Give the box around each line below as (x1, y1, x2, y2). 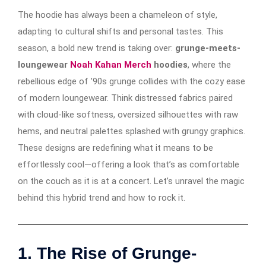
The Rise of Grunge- (37, 243, 197, 262)
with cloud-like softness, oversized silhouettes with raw (18, 109, 238, 120)
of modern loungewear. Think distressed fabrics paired (18, 92, 233, 103)
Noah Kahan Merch (70, 59, 151, 70)
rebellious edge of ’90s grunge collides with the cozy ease (18, 75, 245, 87)
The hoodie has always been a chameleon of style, (18, 9, 217, 20)
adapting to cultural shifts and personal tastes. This (18, 26, 223, 37)
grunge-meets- (175, 42, 240, 53)
